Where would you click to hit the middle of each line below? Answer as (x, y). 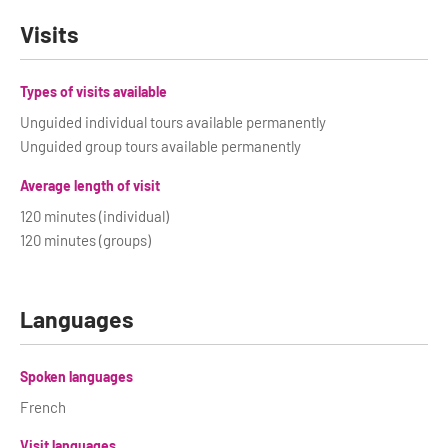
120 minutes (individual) (94, 215)
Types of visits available (93, 91)
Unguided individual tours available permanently (173, 122)
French (43, 406)
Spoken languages (76, 376)
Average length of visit (90, 185)
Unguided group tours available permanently (160, 146)
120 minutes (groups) (85, 239)
